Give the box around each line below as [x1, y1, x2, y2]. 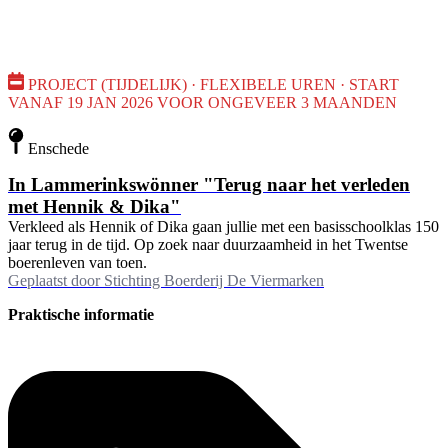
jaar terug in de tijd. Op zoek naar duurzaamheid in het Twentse [8, 235, 408, 253]
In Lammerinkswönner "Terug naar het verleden [8, 173, 410, 195]
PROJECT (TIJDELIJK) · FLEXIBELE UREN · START [28, 75, 399, 93]
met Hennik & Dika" [8, 195, 181, 217]
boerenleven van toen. [8, 253, 147, 271]
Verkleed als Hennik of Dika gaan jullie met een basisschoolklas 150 [8, 217, 439, 235]
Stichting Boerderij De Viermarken [104, 271, 324, 289]
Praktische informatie [8, 305, 154, 323]
